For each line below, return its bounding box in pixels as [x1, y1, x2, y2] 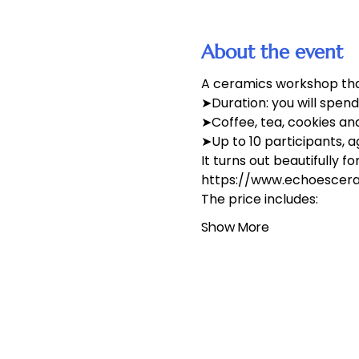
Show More [200, 218, 269, 237]
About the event [200, 40, 343, 65]
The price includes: [200, 190, 318, 209]
